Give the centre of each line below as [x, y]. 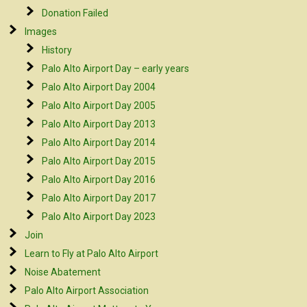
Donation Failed [75, 13]
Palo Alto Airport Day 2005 [99, 106]
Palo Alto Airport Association [87, 291]
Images [41, 32]
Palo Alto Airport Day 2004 [99, 87]
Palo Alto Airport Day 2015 [99, 161]
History [57, 50]
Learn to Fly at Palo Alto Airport [92, 254]
